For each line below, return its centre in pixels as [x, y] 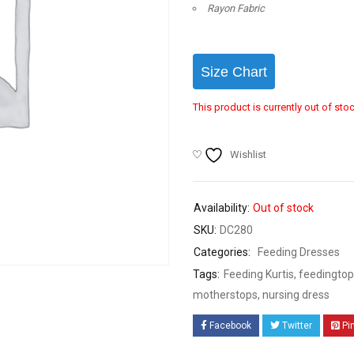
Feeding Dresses [299, 252]
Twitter [297, 326]
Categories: [222, 252]
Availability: [222, 208]
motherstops [225, 295]
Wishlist [248, 154]
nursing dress [296, 295]
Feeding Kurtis [259, 274]
